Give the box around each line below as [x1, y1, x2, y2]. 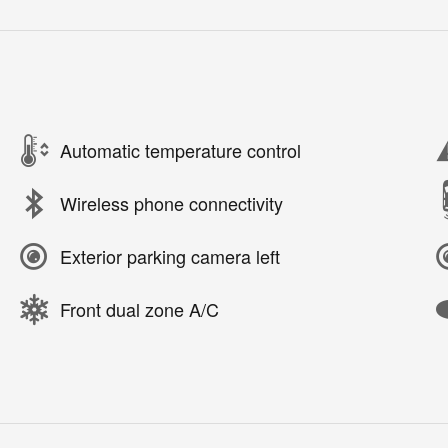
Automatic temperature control [60, 137, 301, 164]
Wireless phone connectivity [60, 190, 283, 217]
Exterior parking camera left [60, 243, 280, 270]
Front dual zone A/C [60, 296, 219, 323]
